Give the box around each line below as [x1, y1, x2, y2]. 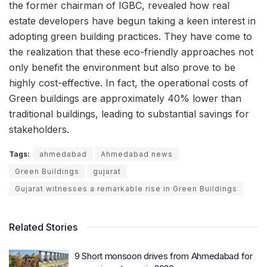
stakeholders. [9, 123, 69, 136]
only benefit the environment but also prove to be [9, 61, 235, 74]
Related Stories [9, 221, 77, 234]
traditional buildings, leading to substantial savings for [9, 108, 249, 120]
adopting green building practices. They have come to [9, 30, 252, 43]
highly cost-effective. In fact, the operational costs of [9, 77, 249, 89]
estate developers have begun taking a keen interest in [9, 15, 256, 27]
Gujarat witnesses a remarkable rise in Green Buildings [15, 184, 237, 194]
